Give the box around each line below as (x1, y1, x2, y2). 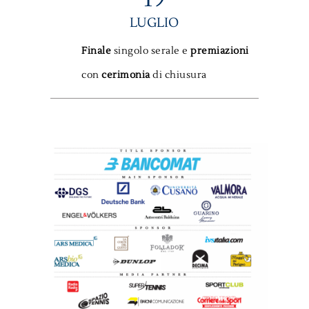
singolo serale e (111, 45, 191, 58)
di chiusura (150, 69, 207, 82)
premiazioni (190, 45, 249, 58)
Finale (81, 45, 112, 58)
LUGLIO (130, 14, 179, 32)
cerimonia (101, 69, 150, 82)
